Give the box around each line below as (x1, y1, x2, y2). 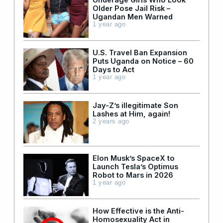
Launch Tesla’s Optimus (93, 162, 178, 171)
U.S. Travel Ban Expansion (93, 48, 187, 57)
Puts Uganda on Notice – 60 (93, 57, 194, 66)
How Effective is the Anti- (93, 207, 184, 216)
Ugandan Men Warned (93, 12, 173, 21)
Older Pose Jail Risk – (93, 4, 170, 13)
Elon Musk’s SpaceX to (93, 154, 175, 163)
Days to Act (93, 65, 134, 74)
